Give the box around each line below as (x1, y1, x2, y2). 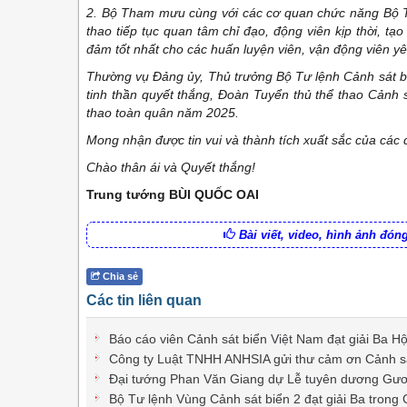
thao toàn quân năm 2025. (86, 104, 239, 120)
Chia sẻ (100, 270, 138, 282)
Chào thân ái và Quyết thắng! (86, 159, 255, 174)
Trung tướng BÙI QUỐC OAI (86, 186, 259, 202)
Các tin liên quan (86, 292, 202, 308)
